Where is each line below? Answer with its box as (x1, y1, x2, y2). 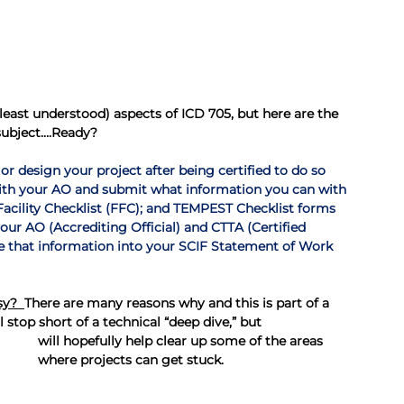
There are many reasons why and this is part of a (24, 294, 333, 311)
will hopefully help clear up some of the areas (38, 332, 326, 349)
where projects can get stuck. (38, 351, 224, 368)
